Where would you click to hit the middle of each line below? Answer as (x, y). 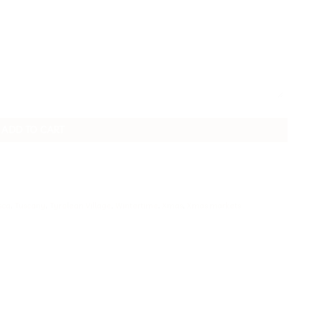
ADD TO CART (33, 129)
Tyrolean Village (80, 205)
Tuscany (30, 205)
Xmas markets (214, 205)
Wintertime (137, 205)
